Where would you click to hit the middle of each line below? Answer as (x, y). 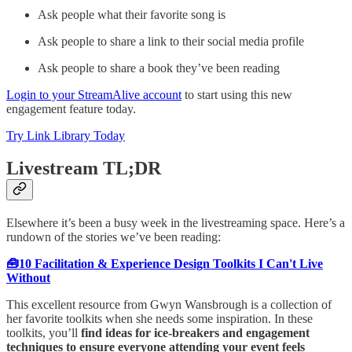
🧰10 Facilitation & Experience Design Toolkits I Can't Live (165, 264)
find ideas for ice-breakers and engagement (195, 333)
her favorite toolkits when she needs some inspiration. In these (159, 319)
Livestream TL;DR (84, 169)
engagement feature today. (71, 108)
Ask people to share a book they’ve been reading (159, 68)
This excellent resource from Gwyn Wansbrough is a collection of (169, 305)
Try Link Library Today (66, 135)
